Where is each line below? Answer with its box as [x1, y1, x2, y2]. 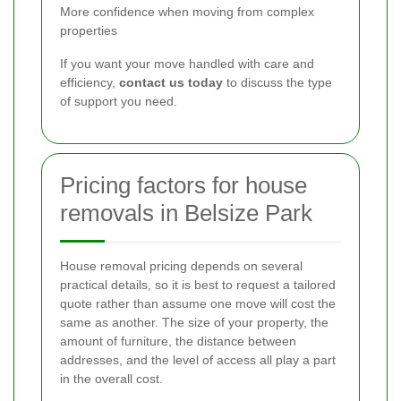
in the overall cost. [60, 371, 163, 386]
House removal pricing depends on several [60, 258, 303, 273]
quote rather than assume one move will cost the [60, 295, 336, 311]
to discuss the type [223, 74, 332, 90]
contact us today [119, 74, 223, 90]
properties [60, 22, 117, 38]
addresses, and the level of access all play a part [60, 352, 336, 367]
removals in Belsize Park [60, 199, 312, 226]
